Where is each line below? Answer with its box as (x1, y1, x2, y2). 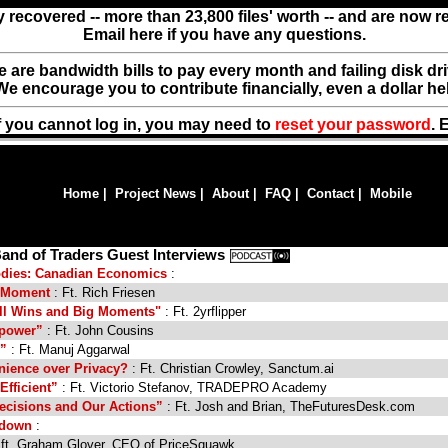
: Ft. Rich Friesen (50, 285, 155, 301)
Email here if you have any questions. (82, 26, 366, 43)
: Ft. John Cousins (43, 323, 154, 339)
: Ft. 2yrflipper (161, 304, 246, 320)
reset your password (275, 116, 431, 133)
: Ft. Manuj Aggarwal (7, 342, 130, 358)
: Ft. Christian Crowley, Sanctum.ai (128, 361, 334, 377)
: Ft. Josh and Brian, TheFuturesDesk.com (163, 399, 415, 415)
